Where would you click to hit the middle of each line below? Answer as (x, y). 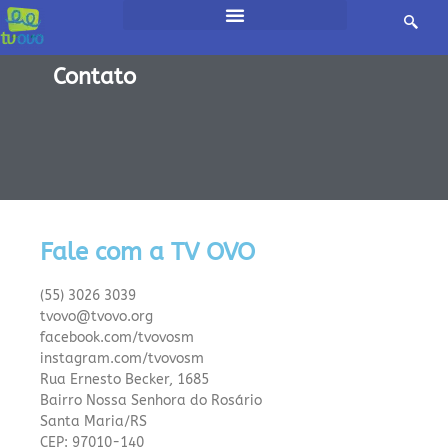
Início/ (84, 18)
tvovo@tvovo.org (96, 316)
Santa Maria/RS (93, 421)
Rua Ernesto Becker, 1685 (124, 379)
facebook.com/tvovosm (117, 337)
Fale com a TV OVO (147, 252)
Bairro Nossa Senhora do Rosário (151, 400)
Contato (94, 77)
